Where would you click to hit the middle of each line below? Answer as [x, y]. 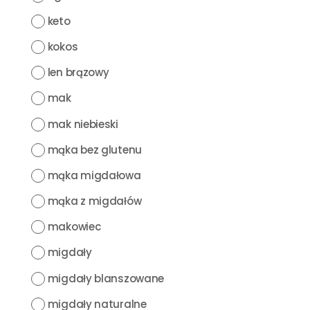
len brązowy [78, 73]
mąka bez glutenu [94, 149]
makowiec [74, 227]
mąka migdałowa [94, 175]
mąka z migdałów [94, 201]
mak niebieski [83, 124]
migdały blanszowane [106, 278]
